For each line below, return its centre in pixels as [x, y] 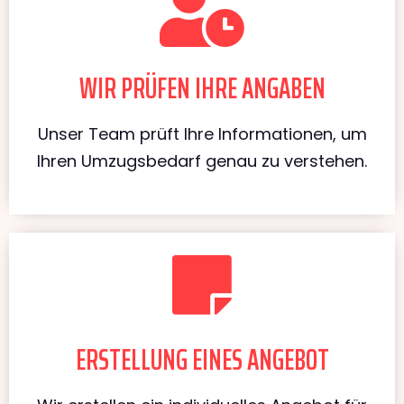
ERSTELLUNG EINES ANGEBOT [202, 359]
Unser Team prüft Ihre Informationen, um [202, 133]
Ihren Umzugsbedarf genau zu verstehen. [202, 161]
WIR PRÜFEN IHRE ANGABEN [202, 88]
